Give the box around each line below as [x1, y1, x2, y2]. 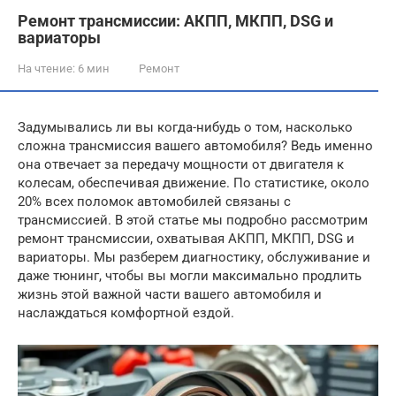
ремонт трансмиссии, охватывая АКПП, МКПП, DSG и [18, 231, 354, 247]
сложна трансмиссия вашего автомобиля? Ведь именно [18, 138, 373, 154]
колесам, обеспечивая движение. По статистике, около [18, 175, 369, 191]
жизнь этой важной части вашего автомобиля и [18, 286, 322, 302]
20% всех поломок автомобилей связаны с [18, 194, 291, 209]
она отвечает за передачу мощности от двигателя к [18, 156, 344, 172]
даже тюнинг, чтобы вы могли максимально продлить [18, 268, 362, 284]
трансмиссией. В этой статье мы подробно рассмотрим [18, 212, 368, 228]
